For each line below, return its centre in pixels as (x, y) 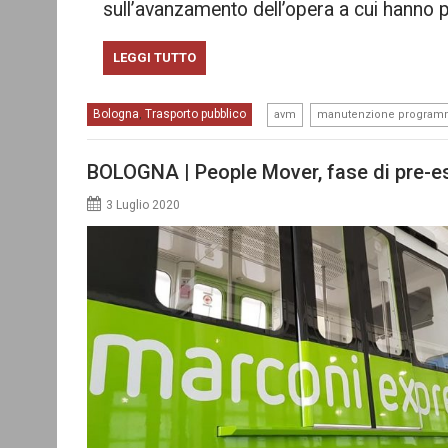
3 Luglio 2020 (143, 205)
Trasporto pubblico (195, 113)
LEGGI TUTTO (154, 57)
